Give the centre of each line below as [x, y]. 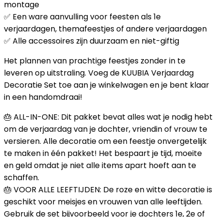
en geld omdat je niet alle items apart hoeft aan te [100, 165]
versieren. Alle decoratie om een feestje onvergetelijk [105, 141]
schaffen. [22, 178]
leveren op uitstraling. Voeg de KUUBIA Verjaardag [99, 73]
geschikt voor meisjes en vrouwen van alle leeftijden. [103, 202]
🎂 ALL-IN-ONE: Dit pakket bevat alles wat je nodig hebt [108, 117]
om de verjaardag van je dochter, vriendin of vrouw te [106, 129]
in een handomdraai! [43, 97]
